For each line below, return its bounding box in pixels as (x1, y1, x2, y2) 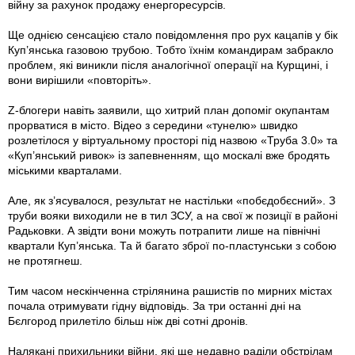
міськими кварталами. (8, 164, 125, 177)
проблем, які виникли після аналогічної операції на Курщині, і (8, 59, 328, 72)
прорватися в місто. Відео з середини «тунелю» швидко (8, 119, 298, 132)
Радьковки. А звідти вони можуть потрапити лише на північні (8, 224, 320, 238)
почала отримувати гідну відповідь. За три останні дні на (8, 300, 301, 313)
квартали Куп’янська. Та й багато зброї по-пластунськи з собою (8, 239, 337, 253)
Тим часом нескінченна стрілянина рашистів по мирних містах (8, 284, 332, 298)
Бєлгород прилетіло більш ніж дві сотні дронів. (8, 315, 248, 328)
